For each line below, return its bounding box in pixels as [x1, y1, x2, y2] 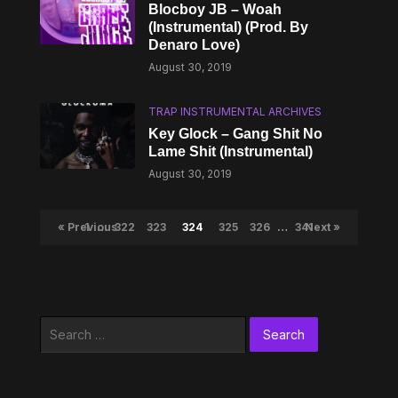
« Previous [57, 220, 117, 234]
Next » [305, 220, 341, 234]
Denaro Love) [148, 37, 241, 52]
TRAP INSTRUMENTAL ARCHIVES [148, 105, 322, 118]
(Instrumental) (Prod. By [148, 20, 309, 35]
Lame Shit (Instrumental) [148, 144, 314, 159]
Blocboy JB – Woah [148, 2, 283, 17]
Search [38, 318, 81, 333]
